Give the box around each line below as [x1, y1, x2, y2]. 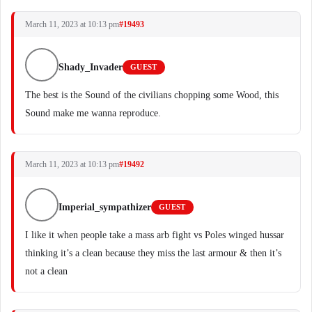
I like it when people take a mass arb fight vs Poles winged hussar [25, 230, 284, 240]
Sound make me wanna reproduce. [25, 108, 161, 118]
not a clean [25, 266, 68, 276]
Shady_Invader [58, 62, 123, 72]
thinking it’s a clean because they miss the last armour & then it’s [25, 248, 281, 258]
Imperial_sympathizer [58, 202, 151, 212]
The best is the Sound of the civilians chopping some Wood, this [25, 90, 279, 100]
